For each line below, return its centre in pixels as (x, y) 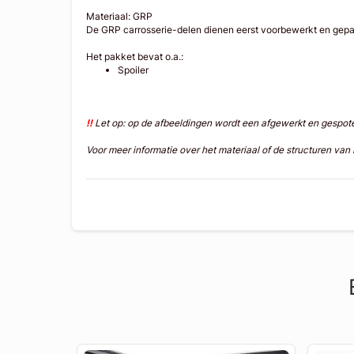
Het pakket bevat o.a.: (135, 56)
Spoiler (134, 70)
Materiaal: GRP (120, 16)
